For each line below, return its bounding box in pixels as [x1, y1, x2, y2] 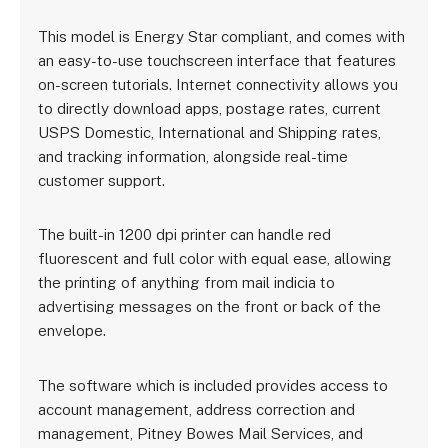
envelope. [38, 321, 107, 340]
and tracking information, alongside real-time [38, 146, 349, 165]
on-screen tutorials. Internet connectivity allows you [38, 74, 399, 93]
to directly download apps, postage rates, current [38, 98, 382, 117]
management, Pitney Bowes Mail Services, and [38, 424, 364, 443]
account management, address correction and [38, 400, 356, 419]
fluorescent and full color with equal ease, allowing [38, 249, 393, 268]
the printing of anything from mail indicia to [38, 273, 336, 292]
